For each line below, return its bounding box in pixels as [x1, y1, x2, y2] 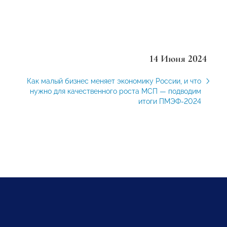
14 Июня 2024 [149, 53, 207, 65]
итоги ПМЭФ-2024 [138, 97, 201, 105]
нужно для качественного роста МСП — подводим [29, 87, 201, 95]
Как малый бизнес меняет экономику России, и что [26, 77, 201, 85]
